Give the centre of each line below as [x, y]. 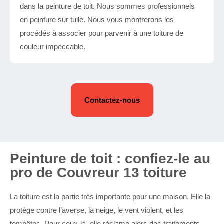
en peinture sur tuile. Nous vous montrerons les [97, 20]
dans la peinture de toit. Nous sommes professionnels [107, 6]
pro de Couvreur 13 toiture [98, 173]
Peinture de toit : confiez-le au [110, 159]
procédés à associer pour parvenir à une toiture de [102, 33]
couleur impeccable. [53, 47]
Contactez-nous [112, 100]
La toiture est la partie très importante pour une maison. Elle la [110, 197]
